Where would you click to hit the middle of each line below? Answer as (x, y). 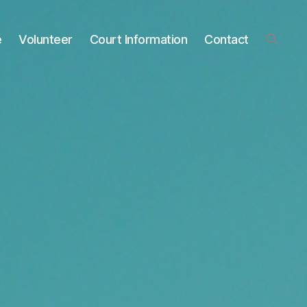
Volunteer (46, 39)
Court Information (138, 39)
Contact (226, 39)
